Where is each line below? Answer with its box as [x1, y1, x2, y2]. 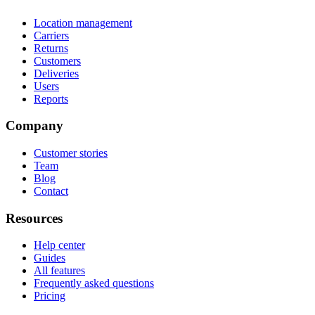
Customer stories [34, 147, 108, 159]
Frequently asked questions [34, 277, 154, 290]
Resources [6, 210, 63, 226]
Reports [34, 92, 68, 105]
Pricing [34, 290, 65, 302]
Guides [34, 252, 65, 264]
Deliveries [34, 67, 79, 79]
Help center [34, 239, 85, 252]
